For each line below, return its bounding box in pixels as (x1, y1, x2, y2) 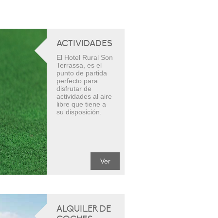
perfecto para (56, 77, 98, 85)
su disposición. (56, 108, 102, 116)
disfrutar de (56, 85, 91, 92)
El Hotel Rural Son (56, 54, 113, 61)
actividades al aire (56, 92, 112, 100)
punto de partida (56, 69, 107, 77)
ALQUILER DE (56, 204, 111, 214)
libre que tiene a (56, 100, 106, 108)
